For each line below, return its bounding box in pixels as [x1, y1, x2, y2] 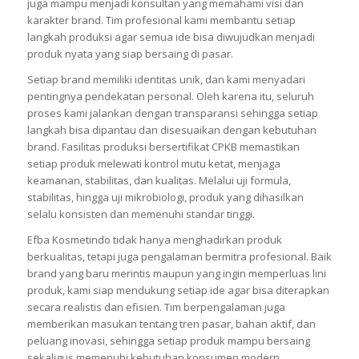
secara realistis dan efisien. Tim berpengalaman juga [26, 300, 285, 315]
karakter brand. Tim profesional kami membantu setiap [26, 13, 296, 28]
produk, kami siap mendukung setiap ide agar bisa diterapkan [26, 283, 329, 298]
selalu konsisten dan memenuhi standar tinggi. [26, 207, 255, 222]
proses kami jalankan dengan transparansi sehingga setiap [26, 106, 318, 121]
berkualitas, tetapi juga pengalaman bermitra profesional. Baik [26, 249, 332, 264]
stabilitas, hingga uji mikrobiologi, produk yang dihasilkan [26, 190, 304, 205]
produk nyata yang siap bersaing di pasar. [26, 46, 233, 62]
